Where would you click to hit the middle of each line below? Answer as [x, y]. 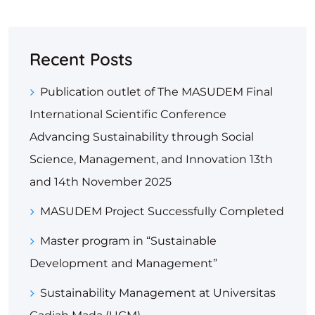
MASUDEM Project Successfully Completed [162, 212]
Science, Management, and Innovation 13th [151, 160]
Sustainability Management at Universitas [158, 293]
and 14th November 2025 [101, 182]
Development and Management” [123, 264]
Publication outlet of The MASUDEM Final [156, 92]
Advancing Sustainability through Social [142, 137]
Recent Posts [81, 59]
